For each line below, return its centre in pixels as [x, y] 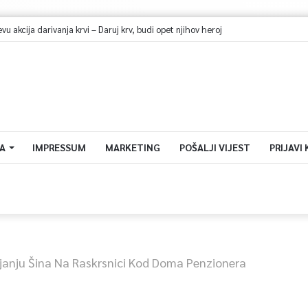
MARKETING [132, 147]
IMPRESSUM [59, 147]
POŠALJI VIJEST [214, 147]
